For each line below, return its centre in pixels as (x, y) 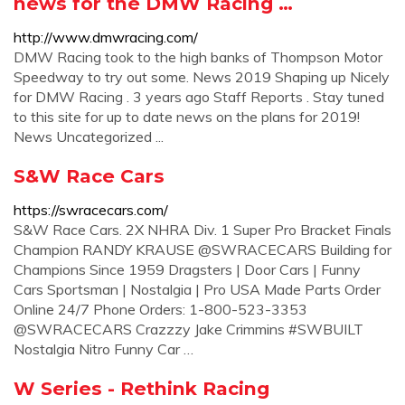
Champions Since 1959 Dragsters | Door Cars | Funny (187, 269)
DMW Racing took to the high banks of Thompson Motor (198, 57)
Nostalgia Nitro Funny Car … (104, 349)
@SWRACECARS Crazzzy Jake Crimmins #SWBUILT (188, 329)
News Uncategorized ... (89, 137)
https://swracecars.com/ (91, 210)
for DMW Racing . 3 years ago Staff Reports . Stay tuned (199, 97)
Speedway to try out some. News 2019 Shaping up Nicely (202, 77)
